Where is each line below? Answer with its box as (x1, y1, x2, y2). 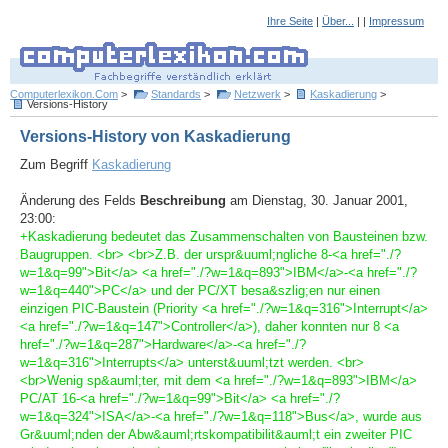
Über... (322, 15, 354, 27)
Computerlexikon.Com (10, 88, 118, 100)
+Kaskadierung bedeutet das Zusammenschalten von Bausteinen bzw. (20, 229, 428, 244)
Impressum (369, 15, 424, 27)
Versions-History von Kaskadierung (20, 128, 291, 145)
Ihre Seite (267, 15, 313, 27)
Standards (151, 88, 201, 100)
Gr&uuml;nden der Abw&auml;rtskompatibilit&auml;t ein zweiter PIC (20, 427, 412, 442)
